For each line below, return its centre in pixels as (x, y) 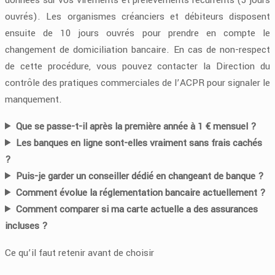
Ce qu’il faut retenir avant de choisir (79, 253)
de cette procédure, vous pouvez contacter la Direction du (137, 66)
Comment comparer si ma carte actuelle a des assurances (137, 209)
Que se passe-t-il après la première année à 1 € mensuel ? (137, 126)
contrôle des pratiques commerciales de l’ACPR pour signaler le (137, 83)
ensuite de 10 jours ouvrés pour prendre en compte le (137, 33)
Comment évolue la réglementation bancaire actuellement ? (141, 192)
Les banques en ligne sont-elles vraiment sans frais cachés (139, 143)
